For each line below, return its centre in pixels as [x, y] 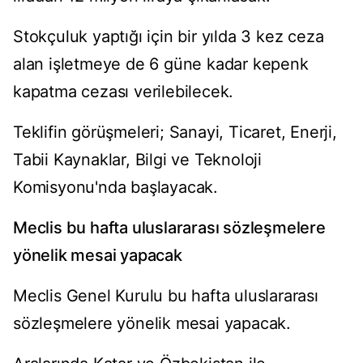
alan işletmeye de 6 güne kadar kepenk [161, 64]
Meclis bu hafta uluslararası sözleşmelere [169, 228]
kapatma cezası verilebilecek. [124, 92]
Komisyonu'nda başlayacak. [116, 188]
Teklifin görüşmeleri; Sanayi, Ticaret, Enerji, [175, 132]
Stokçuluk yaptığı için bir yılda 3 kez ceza [169, 37]
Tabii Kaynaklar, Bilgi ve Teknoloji [137, 160]
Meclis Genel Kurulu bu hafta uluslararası [166, 296]
